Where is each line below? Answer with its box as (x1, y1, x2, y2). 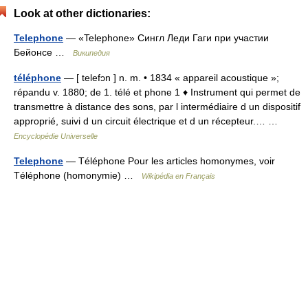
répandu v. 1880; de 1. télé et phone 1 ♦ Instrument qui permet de (14, 87, 300, 98)
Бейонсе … (14, 47, 73, 58)
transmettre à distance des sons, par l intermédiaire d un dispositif (14, 101, 300, 112)
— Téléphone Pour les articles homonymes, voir (63, 155, 275, 166)
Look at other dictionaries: (14, 8, 151, 19)
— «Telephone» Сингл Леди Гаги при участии (63, 32, 269, 43)
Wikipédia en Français (142, 172, 215, 180)
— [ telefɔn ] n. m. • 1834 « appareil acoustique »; (61, 72, 279, 83)
